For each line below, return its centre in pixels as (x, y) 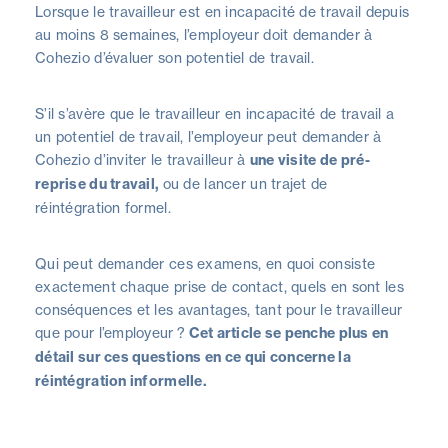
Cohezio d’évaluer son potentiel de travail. (175, 57)
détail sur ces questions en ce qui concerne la (193, 356)
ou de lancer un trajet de (245, 183)
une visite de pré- (309, 159)
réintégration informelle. (121, 380)
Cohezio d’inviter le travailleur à (142, 159)
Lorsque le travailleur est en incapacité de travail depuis (222, 11)
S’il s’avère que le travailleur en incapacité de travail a (215, 113)
